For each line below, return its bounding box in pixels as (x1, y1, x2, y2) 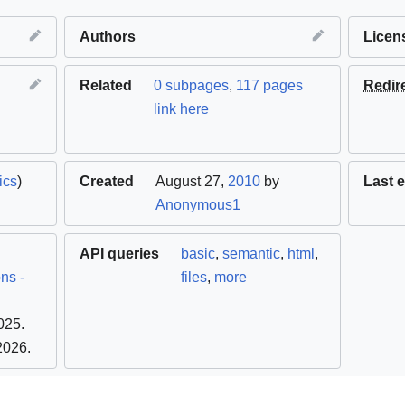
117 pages (236, 78, 304, 94)
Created (80, 174, 135, 190)
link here (154, 101, 210, 118)
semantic (222, 246, 281, 262)
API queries (80, 246, 160, 262)
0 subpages (154, 78, 230, 94)
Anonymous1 (155, 197, 241, 213)
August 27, (155, 174, 229, 190)
